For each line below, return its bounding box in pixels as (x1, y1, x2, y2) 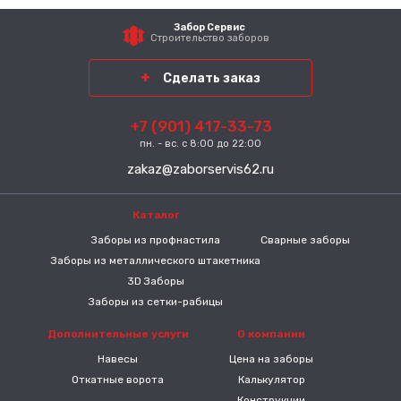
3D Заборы (127, 275, 184, 288)
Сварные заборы (260, 234, 350, 247)
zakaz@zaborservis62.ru (127, 161, 274, 178)
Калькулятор (237, 373, 305, 387)
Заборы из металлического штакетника (51, 254, 260, 268)
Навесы (98, 353, 138, 366)
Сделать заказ (163, 71, 260, 87)
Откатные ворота (72, 373, 164, 387)
